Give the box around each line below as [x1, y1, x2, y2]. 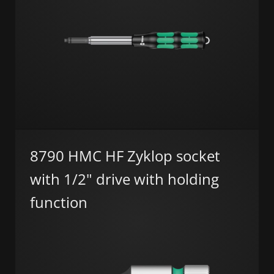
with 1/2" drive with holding [30, 168, 219, 189]
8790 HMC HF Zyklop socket [30, 145, 220, 166]
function [30, 191, 87, 212]
